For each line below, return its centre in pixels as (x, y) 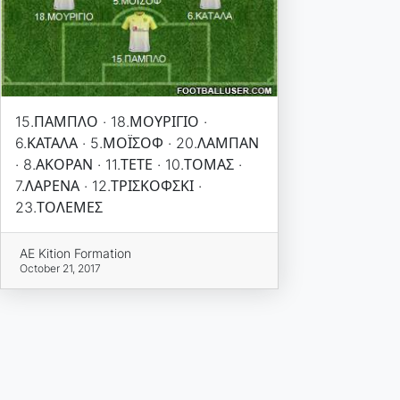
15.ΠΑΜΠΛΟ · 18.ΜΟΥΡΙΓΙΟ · (111, 122)
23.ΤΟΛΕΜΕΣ (58, 208)
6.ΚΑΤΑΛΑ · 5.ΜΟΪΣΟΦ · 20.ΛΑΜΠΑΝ (137, 143)
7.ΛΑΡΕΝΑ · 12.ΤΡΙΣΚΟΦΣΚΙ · (108, 186)
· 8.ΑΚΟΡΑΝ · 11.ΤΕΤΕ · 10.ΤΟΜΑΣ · (128, 165)
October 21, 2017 (61, 269)
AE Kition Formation (76, 254)
